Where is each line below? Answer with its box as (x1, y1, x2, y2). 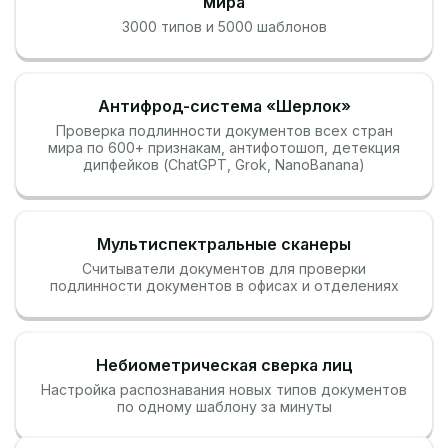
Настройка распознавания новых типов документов (41, 381, 407, 398)
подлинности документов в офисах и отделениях (49, 277, 399, 294)
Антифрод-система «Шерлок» (97, 96, 351, 116)
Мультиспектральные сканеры (97, 234, 351, 254)
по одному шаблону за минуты (116, 398, 332, 415)
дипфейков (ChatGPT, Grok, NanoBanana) (83, 156, 365, 173)
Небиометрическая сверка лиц (95, 355, 353, 375)
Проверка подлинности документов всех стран (55, 122, 393, 139)
